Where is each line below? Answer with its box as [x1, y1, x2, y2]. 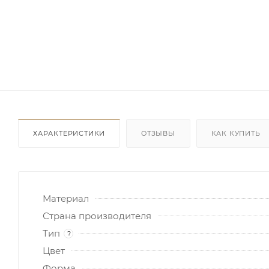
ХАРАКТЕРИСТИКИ [33, 128, 106, 138]
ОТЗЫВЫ [141, 128, 175, 138]
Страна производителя [43, 210, 151, 222]
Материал [43, 192, 89, 204]
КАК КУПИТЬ [211, 128, 261, 138]
